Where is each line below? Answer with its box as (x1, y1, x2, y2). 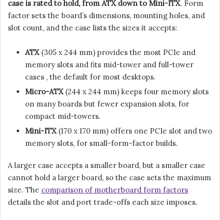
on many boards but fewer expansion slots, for (25, 99, 189, 109)
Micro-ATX (25, 87, 63, 97)
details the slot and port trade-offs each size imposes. (8, 197, 197, 207)
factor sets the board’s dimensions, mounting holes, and (8, 11, 205, 21)
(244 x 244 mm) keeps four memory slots (63, 87, 209, 97)
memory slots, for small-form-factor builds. (25, 138, 178, 148)
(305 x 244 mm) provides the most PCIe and (39, 48, 195, 57)
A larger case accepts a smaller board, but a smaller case (8, 161, 205, 170)
